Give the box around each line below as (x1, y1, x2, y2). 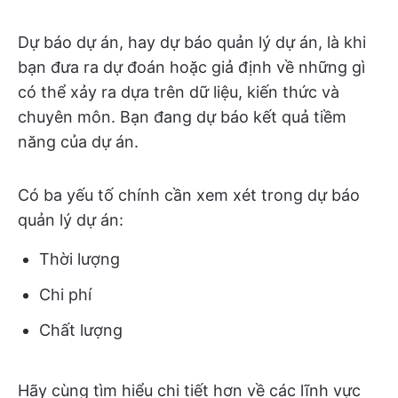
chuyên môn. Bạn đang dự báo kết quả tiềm (18, 107, 346, 126)
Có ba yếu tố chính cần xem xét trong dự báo (18, 186, 360, 204)
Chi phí (39, 285, 92, 304)
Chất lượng (39, 321, 123, 339)
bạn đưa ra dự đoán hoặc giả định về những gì (18, 58, 365, 76)
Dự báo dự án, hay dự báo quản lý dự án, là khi (18, 33, 366, 52)
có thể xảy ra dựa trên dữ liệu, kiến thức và (18, 83, 339, 101)
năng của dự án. (18, 132, 139, 151)
